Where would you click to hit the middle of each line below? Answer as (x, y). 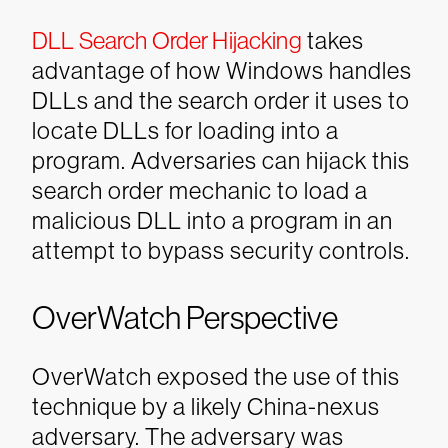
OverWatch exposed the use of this (216, 376)
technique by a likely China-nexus (206, 406)
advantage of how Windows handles (222, 70)
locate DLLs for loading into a (185, 130)
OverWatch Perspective (185, 318)
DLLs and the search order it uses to (221, 100)
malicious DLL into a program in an (212, 220)
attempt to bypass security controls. (221, 250)
